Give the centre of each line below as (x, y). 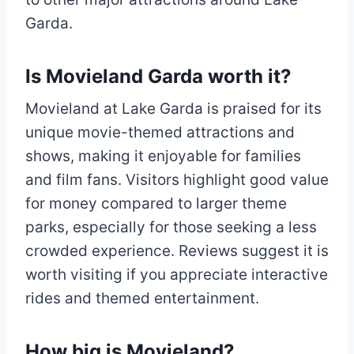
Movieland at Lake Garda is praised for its (173, 108)
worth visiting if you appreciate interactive (177, 274)
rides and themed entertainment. (142, 298)
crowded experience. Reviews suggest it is (177, 250)
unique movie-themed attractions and (160, 132)
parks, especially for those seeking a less (171, 227)
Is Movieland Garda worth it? (158, 76)
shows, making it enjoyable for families (163, 156)
